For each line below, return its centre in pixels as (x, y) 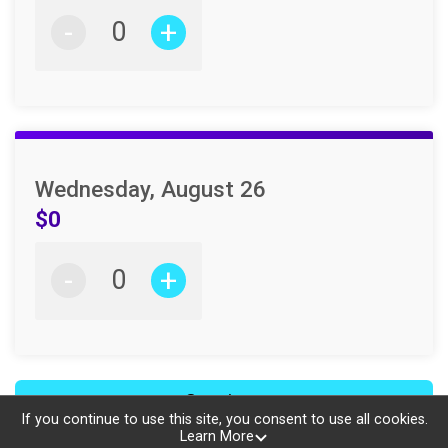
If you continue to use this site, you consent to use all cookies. (224, 420)
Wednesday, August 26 (150, 189)
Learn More (216, 437)
